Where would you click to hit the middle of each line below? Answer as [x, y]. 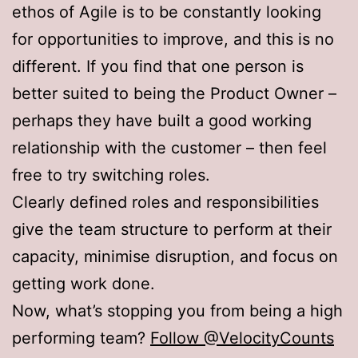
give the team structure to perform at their [172, 229]
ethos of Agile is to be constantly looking [167, 12]
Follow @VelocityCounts [242, 338]
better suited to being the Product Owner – [174, 93]
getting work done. [84, 283]
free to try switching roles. [111, 175]
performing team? [81, 338]
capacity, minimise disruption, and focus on [175, 256]
